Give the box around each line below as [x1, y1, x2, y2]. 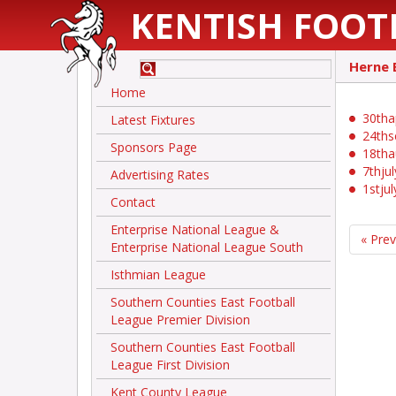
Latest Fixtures [110, 111, 195, 128]
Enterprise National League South [110, 239, 303, 255]
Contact [110, 194, 156, 210]
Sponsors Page [110, 139, 197, 156]
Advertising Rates [110, 166, 209, 183]
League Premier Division [110, 311, 250, 328]
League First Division [110, 356, 230, 373]
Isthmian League [110, 266, 206, 283]
